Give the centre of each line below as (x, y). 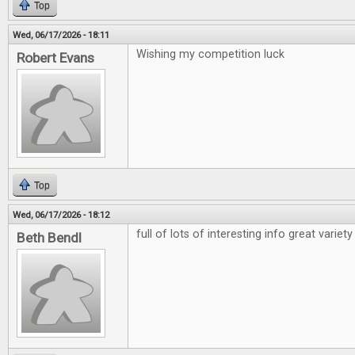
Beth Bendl (49, 238)
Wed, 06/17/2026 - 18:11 (61, 35)
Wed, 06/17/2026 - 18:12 (61, 215)
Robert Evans (55, 58)
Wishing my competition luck (210, 54)
